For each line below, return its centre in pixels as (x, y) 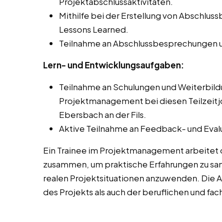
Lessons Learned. (94, 29)
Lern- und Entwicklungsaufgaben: (113, 65)
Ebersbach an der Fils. (103, 115)
